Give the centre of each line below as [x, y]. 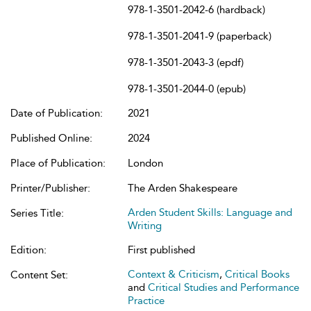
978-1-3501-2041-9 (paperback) [200, 36]
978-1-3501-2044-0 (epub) [187, 89]
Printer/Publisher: [50, 188]
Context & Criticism [174, 274]
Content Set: [39, 275]
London [145, 163]
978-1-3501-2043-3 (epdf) [186, 62]
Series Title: [37, 213]
